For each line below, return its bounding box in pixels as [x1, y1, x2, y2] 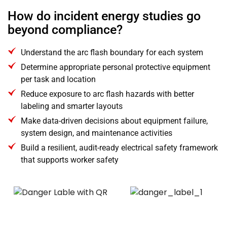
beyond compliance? [8, 22, 123, 37]
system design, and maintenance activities [21, 128, 173, 138]
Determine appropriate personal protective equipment [21, 62, 211, 72]
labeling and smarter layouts [21, 101, 123, 111]
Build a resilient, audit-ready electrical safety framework [21, 142, 218, 153]
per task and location [21, 74, 96, 84]
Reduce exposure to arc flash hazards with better [21, 89, 195, 99]
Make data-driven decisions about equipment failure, [21, 116, 208, 126]
